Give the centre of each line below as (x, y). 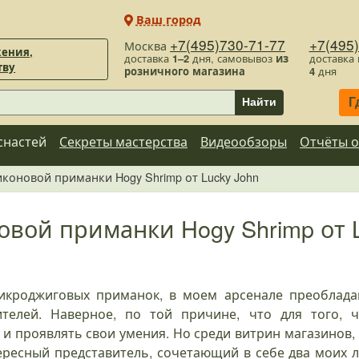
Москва (147, 45)
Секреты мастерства (123, 141)
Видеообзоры (244, 141)
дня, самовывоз (233, 58)
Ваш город (168, 19)
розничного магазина (185, 71)
